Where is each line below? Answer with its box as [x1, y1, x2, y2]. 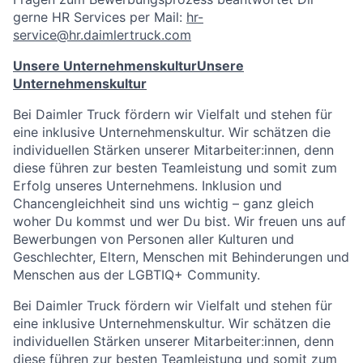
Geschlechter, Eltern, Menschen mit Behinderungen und [13, 249, 349, 265]
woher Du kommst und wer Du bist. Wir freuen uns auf [13, 213, 346, 229]
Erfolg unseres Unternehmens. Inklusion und [13, 177, 282, 194]
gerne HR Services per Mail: [13, 9, 186, 25]
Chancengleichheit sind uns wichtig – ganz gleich [13, 195, 314, 211]
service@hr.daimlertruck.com [13, 27, 191, 43]
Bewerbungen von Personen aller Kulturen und [13, 231, 294, 247]
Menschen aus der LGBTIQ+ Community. [13, 267, 260, 283]
